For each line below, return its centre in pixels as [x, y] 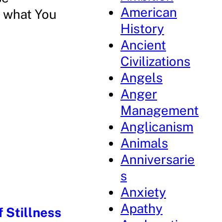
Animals [144, 143]
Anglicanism [157, 127]
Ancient [143, 45]
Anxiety [143, 192]
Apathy [142, 208]
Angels [142, 78]
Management [160, 110]
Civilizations [156, 61]
